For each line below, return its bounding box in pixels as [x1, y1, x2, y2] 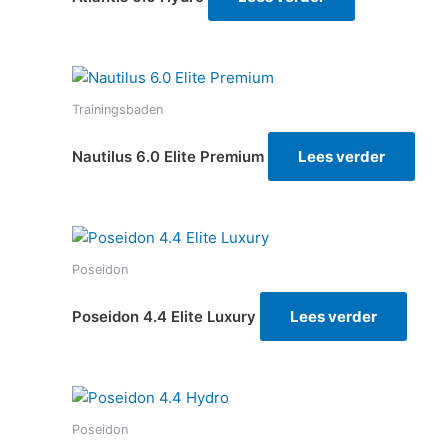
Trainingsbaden [72, 102, 163, 118]
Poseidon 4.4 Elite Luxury [72, 306, 256, 326]
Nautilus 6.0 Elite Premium [72, 147, 264, 166]
